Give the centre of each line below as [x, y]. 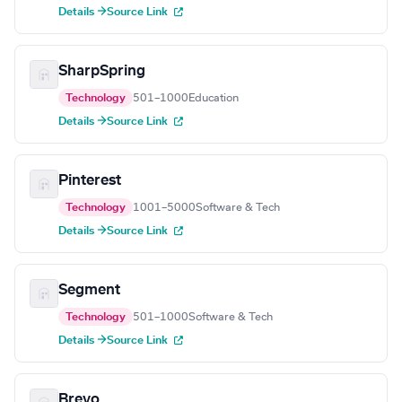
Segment [89, 290]
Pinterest [90, 181]
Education [214, 98]
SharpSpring [102, 71]
